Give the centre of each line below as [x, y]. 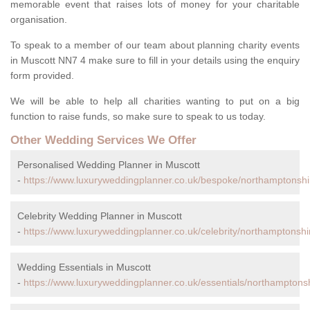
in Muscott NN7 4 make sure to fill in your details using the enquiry [155, 61]
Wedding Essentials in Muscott [84, 267]
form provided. [42, 76]
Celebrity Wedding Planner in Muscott [100, 216]
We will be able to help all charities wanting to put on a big [155, 101]
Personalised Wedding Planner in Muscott [109, 165]
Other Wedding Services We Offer [103, 140]
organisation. [40, 20]
